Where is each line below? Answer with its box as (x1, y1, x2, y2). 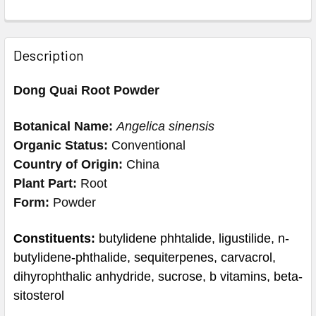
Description (13, 46, 84, 63)
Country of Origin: (13, 157, 123, 171)
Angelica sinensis (116, 119, 214, 133)
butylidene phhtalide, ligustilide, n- (95, 231, 289, 245)
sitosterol (13, 288, 64, 303)
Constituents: (13, 231, 95, 245)
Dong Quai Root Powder (13, 83, 159, 97)
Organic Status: (13, 138, 108, 152)
